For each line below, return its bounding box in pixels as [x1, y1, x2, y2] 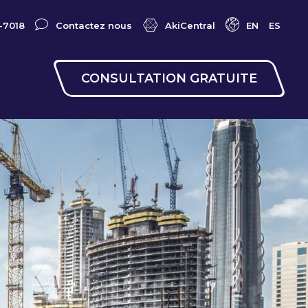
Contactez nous [55, 20, 132, 31]
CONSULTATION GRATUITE [81, 70, 258, 86]
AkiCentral [164, 20, 215, 31]
